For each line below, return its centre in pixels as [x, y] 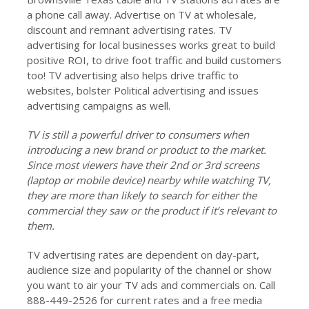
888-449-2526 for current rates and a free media [144, 300]
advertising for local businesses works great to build [151, 45]
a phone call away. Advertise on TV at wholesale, [141, 14]
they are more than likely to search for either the [141, 195]
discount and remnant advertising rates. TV [129, 30]
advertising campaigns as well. [98, 106]
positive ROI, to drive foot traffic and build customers [154, 60]
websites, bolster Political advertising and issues [142, 90]
